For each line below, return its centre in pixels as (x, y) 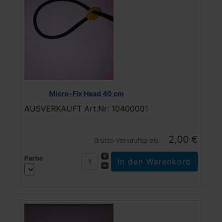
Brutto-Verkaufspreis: (128, 140)
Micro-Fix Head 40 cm (86, 94)
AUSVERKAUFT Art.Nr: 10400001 (86, 109)
